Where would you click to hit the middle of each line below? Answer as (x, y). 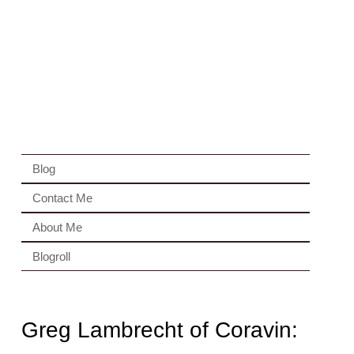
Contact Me (62, 198)
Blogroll (51, 256)
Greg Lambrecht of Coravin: (159, 330)
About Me (57, 227)
